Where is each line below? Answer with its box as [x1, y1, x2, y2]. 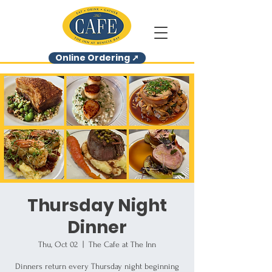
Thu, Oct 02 [38, 240, 78, 249]
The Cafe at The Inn [89, 240, 156, 249]
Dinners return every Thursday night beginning [15, 262, 179, 271]
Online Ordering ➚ [55, 52, 139, 64]
